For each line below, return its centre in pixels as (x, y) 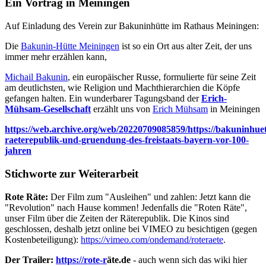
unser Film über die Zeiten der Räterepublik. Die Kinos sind (117, 218)
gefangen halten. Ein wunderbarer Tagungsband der (103, 99)
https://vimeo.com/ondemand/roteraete (152, 239)
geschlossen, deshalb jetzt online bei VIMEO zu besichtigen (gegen (131, 229)
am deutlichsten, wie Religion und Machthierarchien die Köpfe (122, 88)
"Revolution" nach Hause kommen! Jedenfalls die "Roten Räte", (126, 207)
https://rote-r (81, 259)
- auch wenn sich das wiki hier (189, 259)
